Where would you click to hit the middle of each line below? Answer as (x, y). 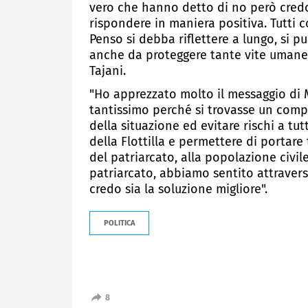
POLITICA (119, 223)
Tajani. (108, 71)
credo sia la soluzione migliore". (178, 189)
